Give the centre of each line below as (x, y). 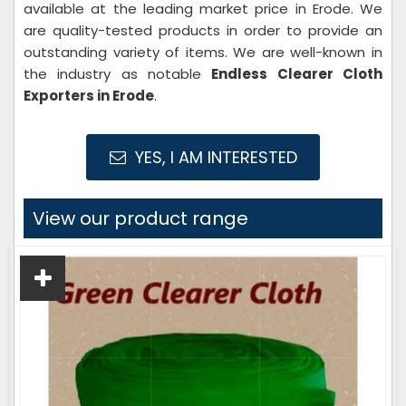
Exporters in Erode (89, 96)
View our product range (140, 218)
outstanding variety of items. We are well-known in (203, 52)
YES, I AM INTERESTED (213, 157)
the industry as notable (118, 74)
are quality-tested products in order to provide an (203, 30)
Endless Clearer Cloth (297, 74)
